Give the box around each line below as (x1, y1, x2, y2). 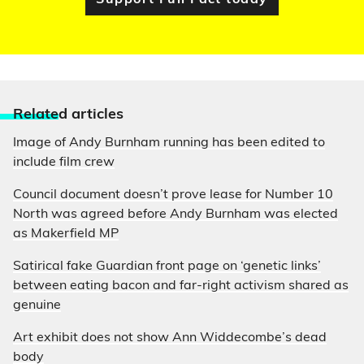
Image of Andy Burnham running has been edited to (13, 136, 325, 149)
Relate (13, 107, 58, 123)
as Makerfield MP (13, 227, 119, 240)
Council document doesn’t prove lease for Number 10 (13, 188, 333, 201)
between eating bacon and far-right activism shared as (13, 279, 349, 292)
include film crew (13, 156, 115, 169)
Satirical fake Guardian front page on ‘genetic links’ (13, 260, 321, 273)
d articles (58, 107, 123, 123)
